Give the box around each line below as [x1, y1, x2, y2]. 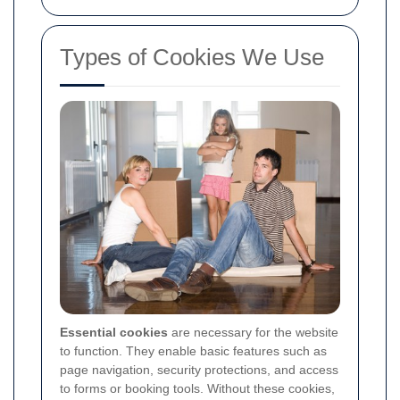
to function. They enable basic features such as [60, 344, 327, 359]
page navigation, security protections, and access [60, 362, 338, 378]
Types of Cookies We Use [60, 43, 324, 71]
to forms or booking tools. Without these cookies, [60, 381, 335, 396]
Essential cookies [60, 325, 168, 340]
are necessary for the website [168, 325, 338, 340]
